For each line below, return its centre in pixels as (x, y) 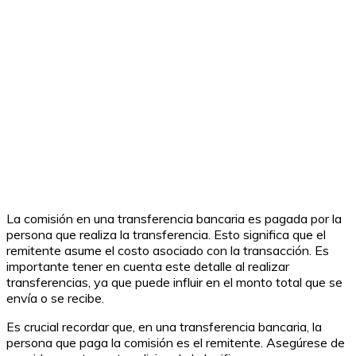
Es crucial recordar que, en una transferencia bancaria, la (164, 326)
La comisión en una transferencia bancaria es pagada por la (174, 218)
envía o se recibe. (55, 298)
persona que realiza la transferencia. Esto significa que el (166, 234)
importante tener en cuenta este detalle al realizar (148, 266)
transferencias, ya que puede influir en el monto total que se (174, 282)
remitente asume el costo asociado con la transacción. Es (168, 250)
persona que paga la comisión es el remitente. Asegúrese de (176, 342)
